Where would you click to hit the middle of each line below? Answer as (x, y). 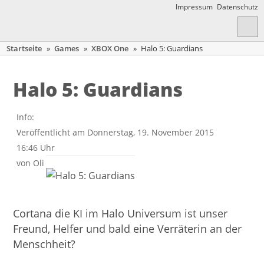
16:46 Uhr (36, 148)
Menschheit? (44, 244)
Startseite (24, 48)
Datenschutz (237, 7)
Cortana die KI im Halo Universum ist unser (121, 213)
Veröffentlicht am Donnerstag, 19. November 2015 (115, 132)
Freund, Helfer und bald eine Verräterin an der (128, 229)
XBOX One (110, 48)
